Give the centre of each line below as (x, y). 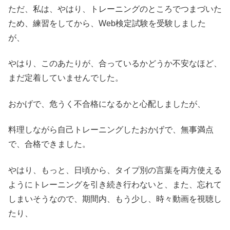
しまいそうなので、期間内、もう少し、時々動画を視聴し (115, 199)
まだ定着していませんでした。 (66, 78)
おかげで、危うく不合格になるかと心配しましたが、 (107, 104)
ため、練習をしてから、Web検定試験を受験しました (107, 23)
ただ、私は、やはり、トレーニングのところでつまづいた (115, 9)
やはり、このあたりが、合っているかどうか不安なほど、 (115, 64)
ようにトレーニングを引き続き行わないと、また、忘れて (115, 184)
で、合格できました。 (49, 144)
